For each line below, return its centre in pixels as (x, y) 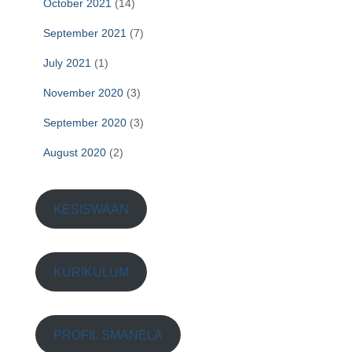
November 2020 (83, 93)
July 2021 (67, 63)
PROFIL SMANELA (108, 335)
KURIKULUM (91, 272)
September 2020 (85, 123)
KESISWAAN (91, 209)
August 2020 (75, 153)
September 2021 (85, 33)
